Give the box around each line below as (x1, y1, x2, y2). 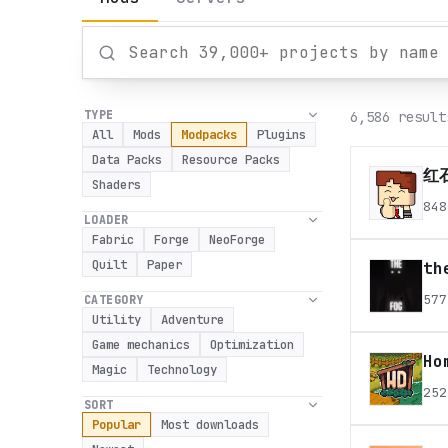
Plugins (257, 126, 306, 143)
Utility (92, 311, 141, 328)
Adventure (161, 311, 224, 328)
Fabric (92, 231, 134, 248)
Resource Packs (182, 151, 280, 168)
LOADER (84, 212, 129, 227)
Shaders (92, 176, 141, 193)
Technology (147, 361, 217, 378)
